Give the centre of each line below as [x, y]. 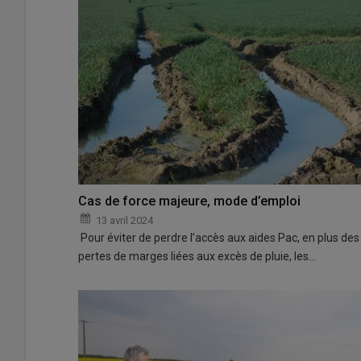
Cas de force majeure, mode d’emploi [189, 201]
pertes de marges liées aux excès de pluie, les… [197, 256]
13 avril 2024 [124, 220]
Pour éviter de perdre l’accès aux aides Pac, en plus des [219, 237]
